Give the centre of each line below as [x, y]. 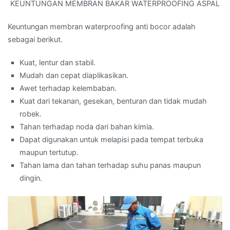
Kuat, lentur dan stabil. [58, 63]
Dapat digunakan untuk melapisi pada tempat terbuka [112, 140]
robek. [31, 114]
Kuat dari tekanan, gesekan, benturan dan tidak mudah [113, 101]
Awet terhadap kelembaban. [68, 88]
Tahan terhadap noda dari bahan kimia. [87, 127]
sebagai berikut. [35, 40]
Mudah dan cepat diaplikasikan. [74, 75]
